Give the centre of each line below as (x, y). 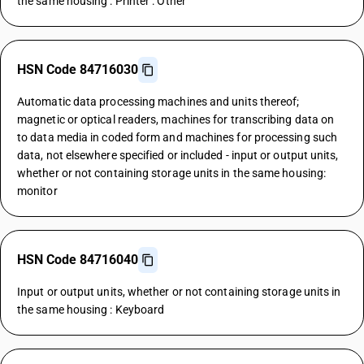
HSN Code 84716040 (78, 260)
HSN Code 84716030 (78, 69)
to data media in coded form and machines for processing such (178, 137)
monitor (37, 191)
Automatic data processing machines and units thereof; (158, 102)
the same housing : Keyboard (91, 310)
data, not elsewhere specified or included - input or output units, (178, 155)
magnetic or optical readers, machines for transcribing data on (176, 119)
